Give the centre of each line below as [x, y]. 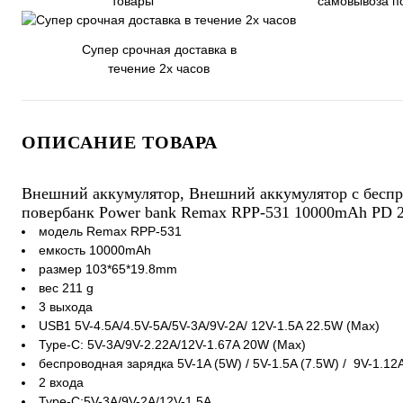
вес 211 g [66, 288]
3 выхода [66, 307]
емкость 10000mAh [95, 250]
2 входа [61, 382]
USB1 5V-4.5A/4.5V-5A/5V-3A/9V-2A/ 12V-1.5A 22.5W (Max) [209, 326]
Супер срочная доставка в [159, 49]
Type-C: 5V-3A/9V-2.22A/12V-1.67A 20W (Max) [172, 345]
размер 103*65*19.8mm [108, 269]
